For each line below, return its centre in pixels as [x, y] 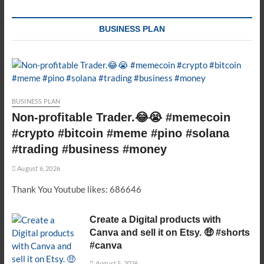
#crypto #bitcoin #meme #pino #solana [120, 133]
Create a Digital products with [156, 220]
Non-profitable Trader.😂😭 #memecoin [121, 117]
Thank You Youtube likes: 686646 [76, 189]
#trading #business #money [89, 149]
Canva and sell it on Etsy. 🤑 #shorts [170, 232]
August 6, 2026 [38, 168]
